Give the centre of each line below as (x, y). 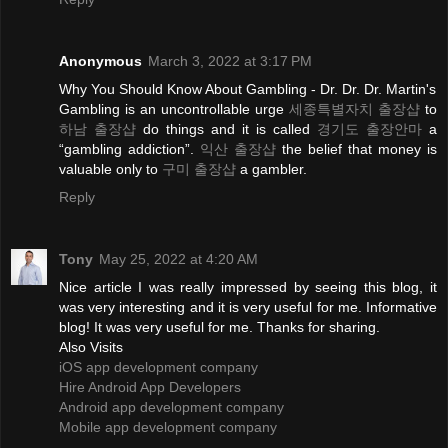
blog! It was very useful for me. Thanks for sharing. (219, 326)
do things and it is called (226, 128)
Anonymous (100, 60)
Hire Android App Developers (150, 386)
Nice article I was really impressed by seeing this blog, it (248, 286)
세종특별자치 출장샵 (354, 108)
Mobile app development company (168, 426)
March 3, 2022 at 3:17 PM (230, 60)
